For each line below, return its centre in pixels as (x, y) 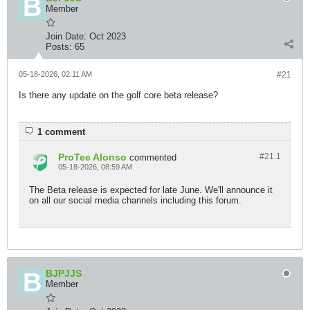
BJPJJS (64, 273)
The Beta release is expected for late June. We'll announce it (151, 190)
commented (153, 157)
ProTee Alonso (92, 157)
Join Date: (66, 36)
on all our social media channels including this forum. (135, 200)
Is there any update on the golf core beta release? (118, 95)
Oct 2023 (108, 36)
